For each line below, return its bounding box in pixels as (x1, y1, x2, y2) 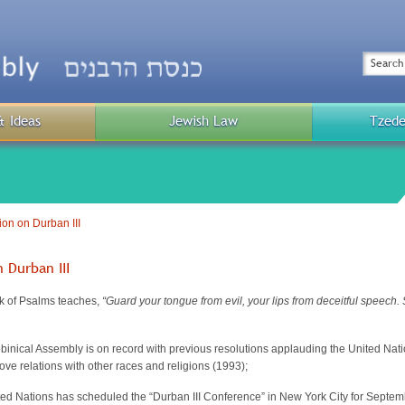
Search (363, 56, 400, 70)
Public (202, 121, 243, 140)
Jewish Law (169, 113, 238, 129)
